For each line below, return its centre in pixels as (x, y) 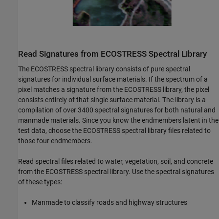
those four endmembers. (55, 141)
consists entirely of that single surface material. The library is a (112, 100)
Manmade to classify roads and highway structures (109, 203)
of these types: (40, 182)
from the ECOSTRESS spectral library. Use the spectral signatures (116, 172)
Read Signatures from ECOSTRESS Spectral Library (112, 54)
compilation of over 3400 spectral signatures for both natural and (117, 110)
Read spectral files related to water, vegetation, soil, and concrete (116, 162)
